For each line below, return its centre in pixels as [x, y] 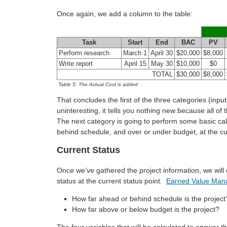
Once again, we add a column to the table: [125, 13]
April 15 [135, 64]
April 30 [162, 53]
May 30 [162, 64]
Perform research [84, 53]
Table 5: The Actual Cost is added [98, 84]
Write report [76, 64]
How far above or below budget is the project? [146, 210]
